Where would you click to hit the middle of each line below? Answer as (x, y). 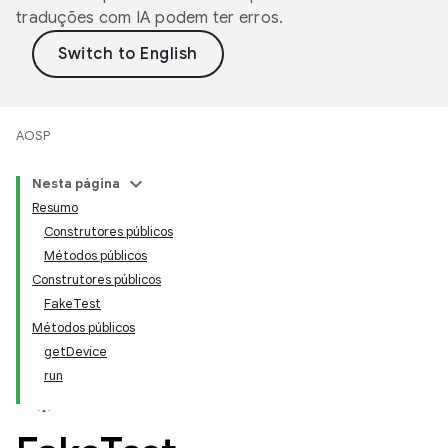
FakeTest (72, 303)
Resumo (55, 207)
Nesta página (76, 183)
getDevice (75, 351)
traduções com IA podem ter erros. (150, 18)
